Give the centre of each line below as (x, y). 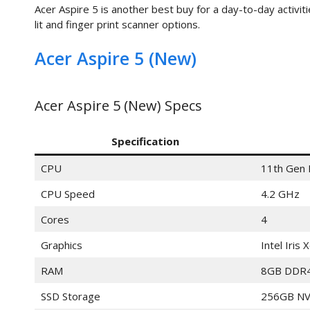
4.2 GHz (280, 193)
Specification (145, 141)
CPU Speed (67, 193)
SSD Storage (70, 296)
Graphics (61, 245)
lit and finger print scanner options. (117, 25)
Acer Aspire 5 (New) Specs (118, 105)
